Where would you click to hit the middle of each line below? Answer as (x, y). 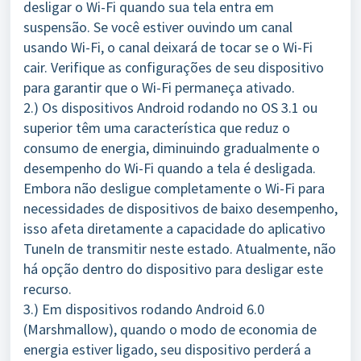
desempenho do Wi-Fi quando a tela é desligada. (170, 168)
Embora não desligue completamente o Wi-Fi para (174, 188)
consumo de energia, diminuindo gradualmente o (172, 148)
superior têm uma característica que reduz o (157, 128)
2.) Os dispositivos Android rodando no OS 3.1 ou (170, 108)
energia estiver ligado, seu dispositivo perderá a (167, 349)
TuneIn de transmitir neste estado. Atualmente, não (180, 249)
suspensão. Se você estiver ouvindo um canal (158, 27)
